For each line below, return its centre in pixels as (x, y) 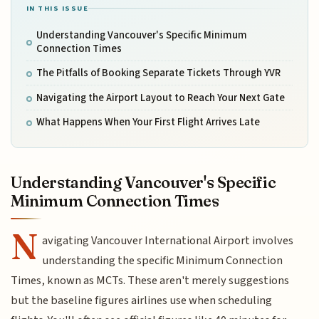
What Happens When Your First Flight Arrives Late (148, 122)
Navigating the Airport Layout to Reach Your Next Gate (160, 98)
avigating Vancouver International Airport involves (168, 241)
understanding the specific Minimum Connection (163, 261)
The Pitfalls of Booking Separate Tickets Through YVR (158, 73)
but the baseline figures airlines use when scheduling (142, 300)
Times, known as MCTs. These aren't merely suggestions (150, 281)
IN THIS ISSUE (57, 8)
